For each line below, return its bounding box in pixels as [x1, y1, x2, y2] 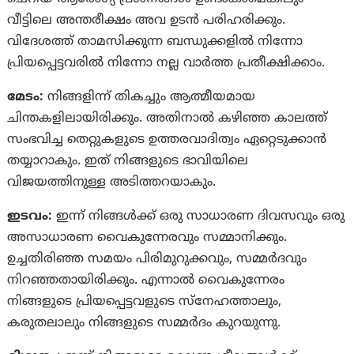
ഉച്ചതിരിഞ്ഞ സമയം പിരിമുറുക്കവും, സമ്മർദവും [7, 251, 307, 268]
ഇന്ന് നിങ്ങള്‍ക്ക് [56, 209, 156, 225]
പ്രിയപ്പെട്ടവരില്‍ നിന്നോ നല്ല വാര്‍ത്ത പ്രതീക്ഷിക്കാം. [7, 55, 326, 72]
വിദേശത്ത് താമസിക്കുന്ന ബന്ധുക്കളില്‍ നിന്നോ [7, 34, 303, 51]
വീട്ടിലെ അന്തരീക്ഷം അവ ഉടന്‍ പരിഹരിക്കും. [7, 13, 286, 29]
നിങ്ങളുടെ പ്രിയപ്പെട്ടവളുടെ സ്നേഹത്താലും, [7, 294, 282, 311]
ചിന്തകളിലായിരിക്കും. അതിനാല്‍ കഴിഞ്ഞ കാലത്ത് [7, 111, 328, 127]
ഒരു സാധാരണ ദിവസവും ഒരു [160, 209, 345, 225]
